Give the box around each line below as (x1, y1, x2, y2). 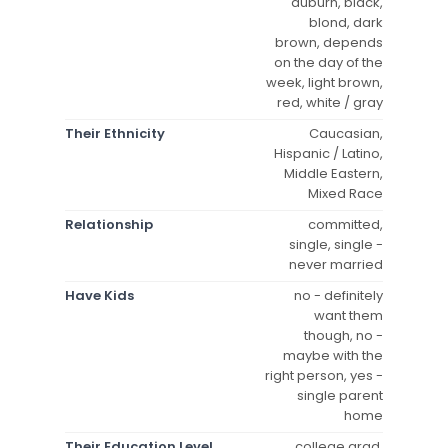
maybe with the (283, 345, 383, 365)
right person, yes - (265, 365, 383, 385)
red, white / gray (277, 92, 383, 112)
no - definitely (294, 285, 383, 305)
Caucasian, (309, 123, 383, 143)
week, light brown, (266, 72, 383, 92)
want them (314, 305, 383, 325)
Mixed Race (308, 183, 383, 203)
